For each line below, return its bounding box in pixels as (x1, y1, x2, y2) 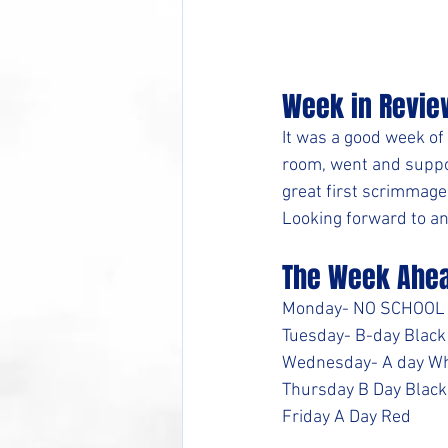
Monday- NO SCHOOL (282, 299, 445, 321)
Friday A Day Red (282, 407, 411, 429)
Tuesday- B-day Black (282, 326, 446, 348)
